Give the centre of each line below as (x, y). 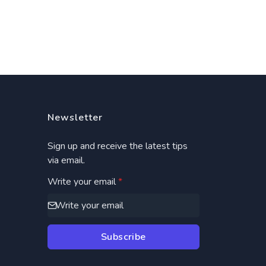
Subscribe (123, 237)
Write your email (81, 182)
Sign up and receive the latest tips (117, 146)
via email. (66, 160)
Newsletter (75, 118)
